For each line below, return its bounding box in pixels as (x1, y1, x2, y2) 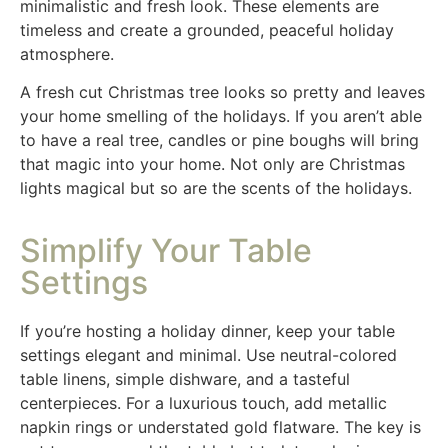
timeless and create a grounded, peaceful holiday (20, 19, 394, 40)
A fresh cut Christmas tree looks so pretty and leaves (20, 82, 425, 103)
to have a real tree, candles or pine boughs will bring (20, 130, 419, 151)
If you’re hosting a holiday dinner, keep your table (20, 320, 395, 341)
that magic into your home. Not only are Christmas (20, 154, 405, 175)
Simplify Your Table (20, 230, 312, 270)
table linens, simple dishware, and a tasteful (20, 368, 350, 389)
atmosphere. (20, 43, 114, 64)
